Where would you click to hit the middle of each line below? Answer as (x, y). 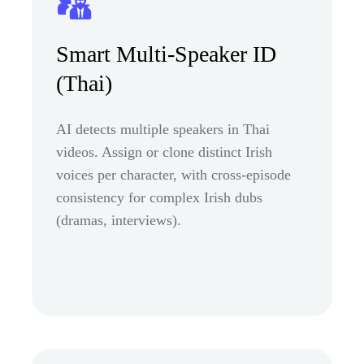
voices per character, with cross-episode (173, 174)
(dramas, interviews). (119, 220)
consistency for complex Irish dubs (159, 197)
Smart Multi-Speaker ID (166, 54)
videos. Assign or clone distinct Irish (164, 152)
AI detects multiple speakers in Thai (163, 129)
